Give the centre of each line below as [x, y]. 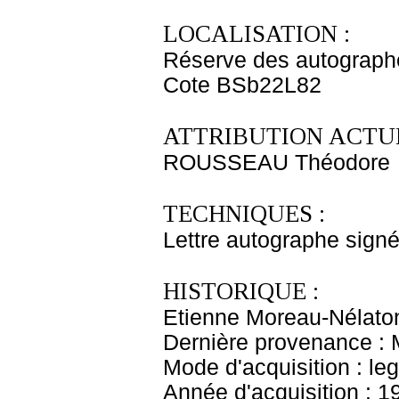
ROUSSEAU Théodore [277, 163]
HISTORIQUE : [241, 291]
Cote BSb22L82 [242, 85]
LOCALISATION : [256, 34]
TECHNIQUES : [244, 214]
